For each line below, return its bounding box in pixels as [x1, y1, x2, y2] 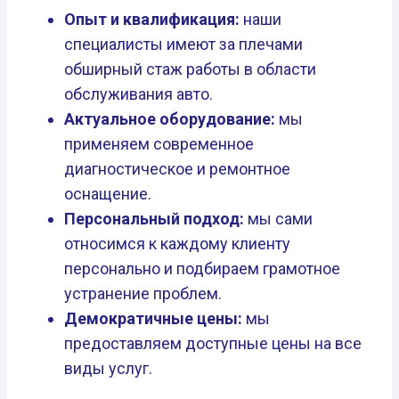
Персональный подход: [64, 208, 244, 228]
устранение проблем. [64, 283, 222, 303]
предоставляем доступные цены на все [64, 333, 362, 353]
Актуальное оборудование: [64, 109, 275, 128]
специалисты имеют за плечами [64, 34, 303, 53]
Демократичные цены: [64, 308, 242, 328]
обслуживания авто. [64, 84, 213, 103]
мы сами [244, 208, 313, 228]
